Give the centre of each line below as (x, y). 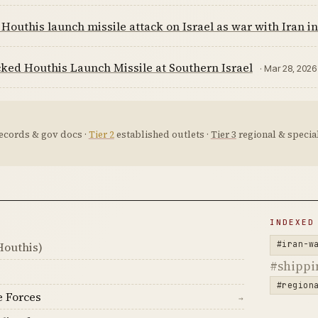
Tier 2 (101, 134)
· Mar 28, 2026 (288, 68)
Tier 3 (223, 134)
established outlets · (162, 134)
